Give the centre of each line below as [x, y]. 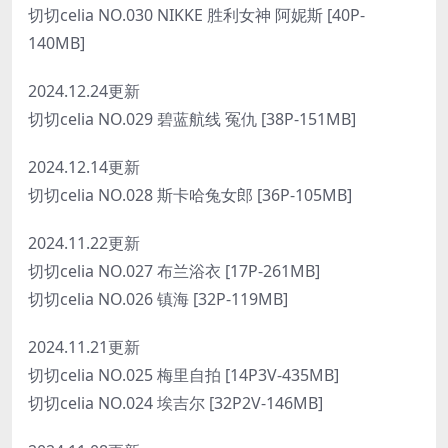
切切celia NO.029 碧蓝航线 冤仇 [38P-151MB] [192, 118]
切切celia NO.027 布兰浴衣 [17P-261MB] [174, 270]
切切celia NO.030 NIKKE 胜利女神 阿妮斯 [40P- [196, 14]
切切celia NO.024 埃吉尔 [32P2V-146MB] [175, 402]
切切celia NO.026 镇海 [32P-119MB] [158, 298]
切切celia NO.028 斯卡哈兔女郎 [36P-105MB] [190, 194]
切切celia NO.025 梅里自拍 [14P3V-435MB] [183, 374]
